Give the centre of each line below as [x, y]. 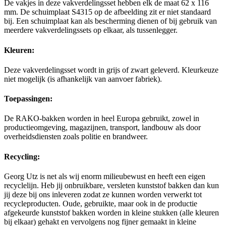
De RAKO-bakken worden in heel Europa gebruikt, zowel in [102, 119]
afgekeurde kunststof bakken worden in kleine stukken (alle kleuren [111, 212]
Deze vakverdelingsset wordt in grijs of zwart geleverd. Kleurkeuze [111, 70]
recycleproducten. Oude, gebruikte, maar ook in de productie [101, 203]
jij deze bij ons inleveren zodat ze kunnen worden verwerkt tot [103, 194]
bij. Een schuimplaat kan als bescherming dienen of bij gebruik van [110, 21]
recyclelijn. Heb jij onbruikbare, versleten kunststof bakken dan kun [111, 185]
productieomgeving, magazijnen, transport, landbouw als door [102, 128]
